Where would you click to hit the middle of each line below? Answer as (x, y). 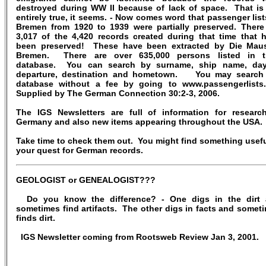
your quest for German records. (80, 150)
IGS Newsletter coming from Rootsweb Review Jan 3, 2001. (137, 237)
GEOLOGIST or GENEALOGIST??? (86, 180)
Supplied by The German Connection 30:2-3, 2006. (119, 93)
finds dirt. (36, 218)
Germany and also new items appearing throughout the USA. (139, 122)
